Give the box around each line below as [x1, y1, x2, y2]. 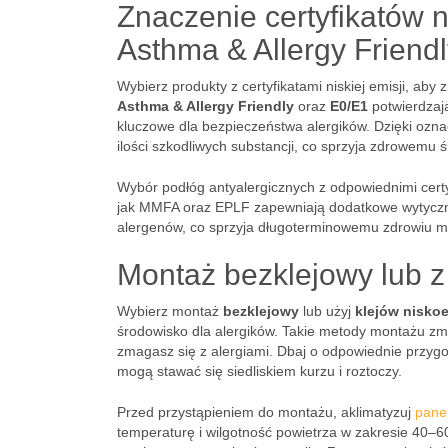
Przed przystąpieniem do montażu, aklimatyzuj [117, 404, 415, 420]
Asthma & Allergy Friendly [117, 98, 294, 114]
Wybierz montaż [117, 303, 223, 319]
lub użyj [299, 303, 355, 319]
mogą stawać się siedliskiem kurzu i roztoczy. [117, 363, 402, 379]
